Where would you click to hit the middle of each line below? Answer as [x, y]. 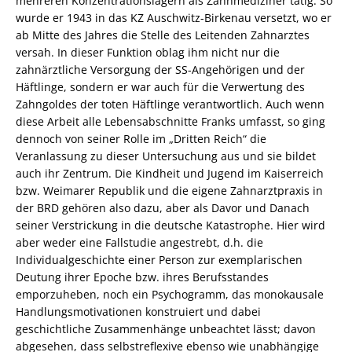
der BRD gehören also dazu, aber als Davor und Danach [163, 207]
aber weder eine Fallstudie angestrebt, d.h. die [139, 242]
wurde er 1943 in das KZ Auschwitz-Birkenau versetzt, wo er [174, 17]
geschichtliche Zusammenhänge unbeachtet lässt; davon [166, 328]
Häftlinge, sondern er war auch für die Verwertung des [160, 86]
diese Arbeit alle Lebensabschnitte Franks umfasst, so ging [170, 121]
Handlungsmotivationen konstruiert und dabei [138, 311]
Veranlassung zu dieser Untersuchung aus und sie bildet [166, 156]
